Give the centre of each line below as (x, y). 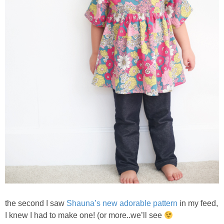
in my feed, (198, 203)
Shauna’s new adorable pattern (122, 203)
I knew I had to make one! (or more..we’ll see (84, 215)
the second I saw (36, 203)
